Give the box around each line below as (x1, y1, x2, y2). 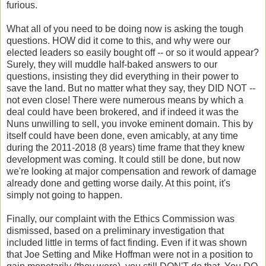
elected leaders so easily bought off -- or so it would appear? (7, 47, 259, 58)
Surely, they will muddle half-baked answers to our (7, 59, 217, 69)
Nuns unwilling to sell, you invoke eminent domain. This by (7, 118, 253, 129)
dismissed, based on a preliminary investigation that (7, 225, 224, 236)
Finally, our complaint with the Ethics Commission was (7, 213, 235, 224)
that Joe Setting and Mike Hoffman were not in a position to (7, 249, 253, 259)
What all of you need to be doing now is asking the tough (7, 23, 243, 34)
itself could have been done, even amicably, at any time (7, 130, 238, 141)
